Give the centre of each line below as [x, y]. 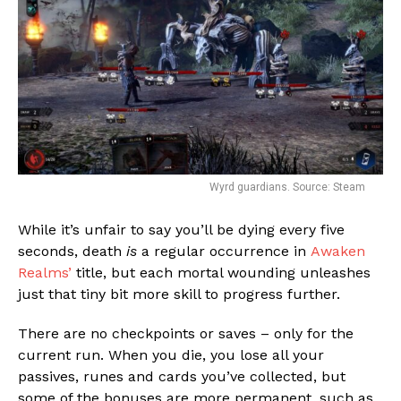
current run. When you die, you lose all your [171, 354]
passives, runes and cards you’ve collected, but [182, 376]
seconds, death [72, 251]
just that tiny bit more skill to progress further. [179, 294]
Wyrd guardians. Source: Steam [287, 187]
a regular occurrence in [224, 251]
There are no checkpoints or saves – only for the [186, 333]
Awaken [338, 251]
